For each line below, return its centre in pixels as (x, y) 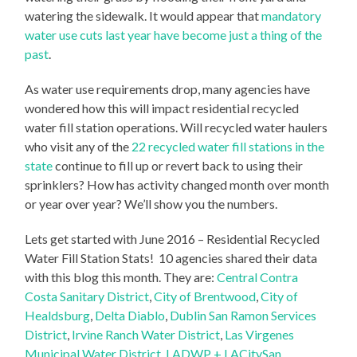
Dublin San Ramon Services (243, 315)
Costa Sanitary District (87, 296)
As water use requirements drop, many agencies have (168, 88)
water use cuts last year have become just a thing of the (174, 34)
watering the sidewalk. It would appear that (143, 15)
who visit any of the (78, 146)
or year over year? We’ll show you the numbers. (151, 203)
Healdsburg (58, 315)
